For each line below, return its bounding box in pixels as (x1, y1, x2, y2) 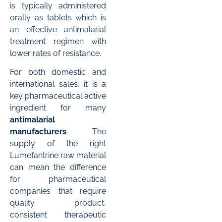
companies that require (10, 186, 106, 196)
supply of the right (10, 138, 106, 148)
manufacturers (10, 126, 66, 136)
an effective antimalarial (10, 24, 106, 34)
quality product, (10, 198, 106, 208)
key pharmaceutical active (10, 91, 106, 101)
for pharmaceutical (10, 174, 106, 184)
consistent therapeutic (10, 210, 106, 220)
